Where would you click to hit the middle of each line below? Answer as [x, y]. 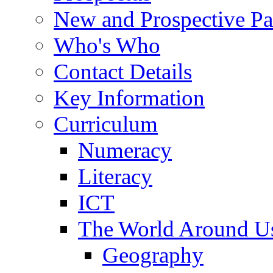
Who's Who [107, 45]
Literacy [115, 176]
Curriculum [106, 124]
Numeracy [125, 150]
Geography [153, 255]
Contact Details [123, 71]
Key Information [129, 97]
